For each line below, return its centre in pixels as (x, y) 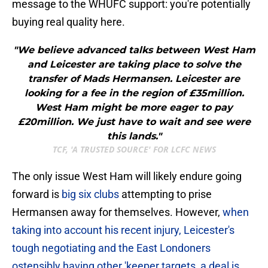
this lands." (134, 136)
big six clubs (90, 194)
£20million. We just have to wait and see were (134, 122)
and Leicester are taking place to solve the (134, 65)
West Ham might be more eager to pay (134, 108)
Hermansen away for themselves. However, (117, 212)
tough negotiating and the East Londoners (111, 248)
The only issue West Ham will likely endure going (127, 176)
